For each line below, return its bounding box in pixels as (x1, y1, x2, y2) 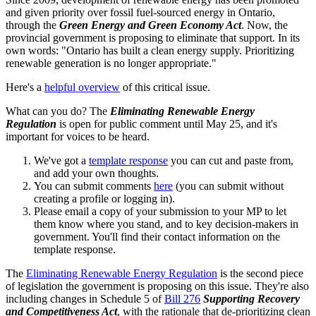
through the (6, 18, 59, 31)
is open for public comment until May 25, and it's (56, 117, 277, 130)
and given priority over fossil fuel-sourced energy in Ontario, (6, 6, 275, 18)
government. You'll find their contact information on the (34, 230, 280, 243)
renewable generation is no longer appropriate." (6, 56, 217, 69)
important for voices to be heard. (6, 130, 150, 142)
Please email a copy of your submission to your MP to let (34, 205, 286, 217)
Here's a (6, 80, 44, 93)
